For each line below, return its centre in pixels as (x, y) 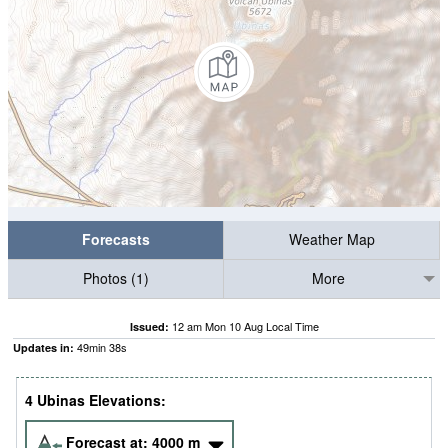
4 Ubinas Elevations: (95, 400)
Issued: (149, 326)
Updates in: (43, 347)
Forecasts (115, 239)
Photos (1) (115, 278)
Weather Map (331, 239)
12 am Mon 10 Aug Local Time (245, 326)
